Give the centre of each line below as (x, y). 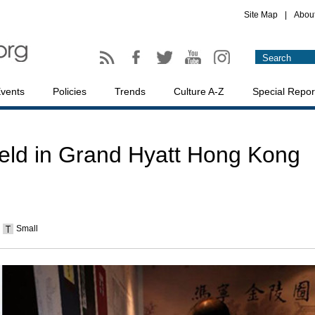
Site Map (261, 15)
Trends (130, 91)
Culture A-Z (199, 91)
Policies (70, 91)
